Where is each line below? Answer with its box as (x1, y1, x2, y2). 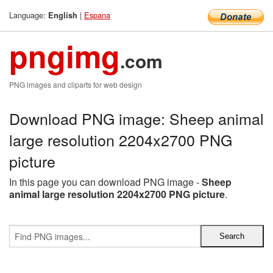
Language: (9, 9, 48, 21)
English (48, 10, 77, 21)
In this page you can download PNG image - (9, 175, 202, 189)
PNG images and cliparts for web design (9, 79, 142, 90)
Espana (84, 9, 110, 21)
